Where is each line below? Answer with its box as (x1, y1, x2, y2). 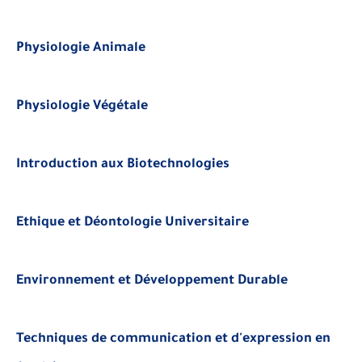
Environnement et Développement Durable (16, 274, 288, 288)
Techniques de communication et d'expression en (16, 332, 330, 347)
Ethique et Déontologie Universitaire (16, 216, 249, 230)
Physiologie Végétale (16, 99, 148, 114)
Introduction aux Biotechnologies (16, 158, 229, 172)
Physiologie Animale (16, 41, 145, 56)
